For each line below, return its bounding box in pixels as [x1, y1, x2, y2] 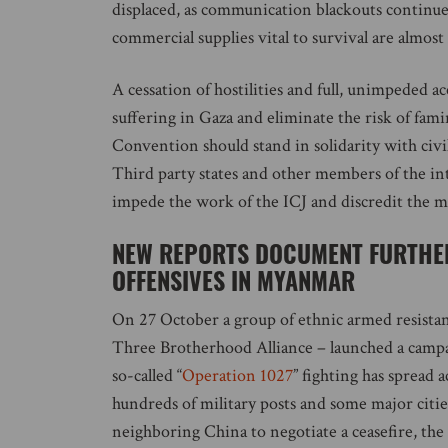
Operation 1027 [182, 364, 293, 387]
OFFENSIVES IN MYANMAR [112, 262, 355, 298]
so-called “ [112, 364, 182, 387]
